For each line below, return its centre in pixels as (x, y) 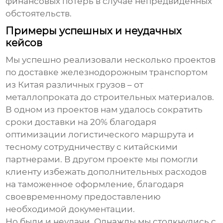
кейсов (24, 43)
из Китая (25, 85)
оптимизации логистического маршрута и (100, 135)
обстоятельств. (39, 14)
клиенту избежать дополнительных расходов (106, 172)
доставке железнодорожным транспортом (113, 72)
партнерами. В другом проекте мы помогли (102, 160)
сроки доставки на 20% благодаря (81, 122)
